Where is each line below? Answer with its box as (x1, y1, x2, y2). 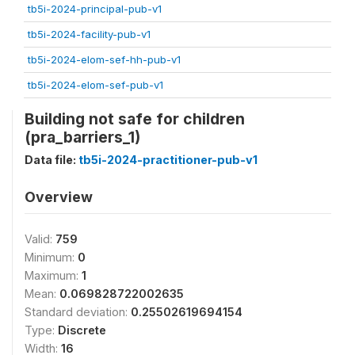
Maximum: (25, 268, 82, 282)
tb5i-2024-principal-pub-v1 (28, 2, 162, 15)
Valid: (25, 231, 55, 246)
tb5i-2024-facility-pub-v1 (28, 27, 151, 40)
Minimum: (25, 250, 78, 264)
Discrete (58, 323, 106, 337)
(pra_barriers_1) (25, 127, 140, 147)
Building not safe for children (25, 109, 245, 128)
